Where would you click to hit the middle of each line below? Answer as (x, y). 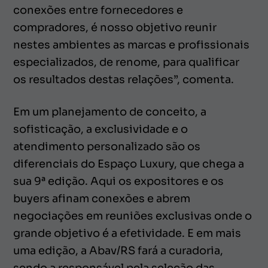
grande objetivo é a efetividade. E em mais (127, 234)
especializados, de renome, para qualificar (126, 63)
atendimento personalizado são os (107, 147)
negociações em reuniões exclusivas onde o (133, 216)
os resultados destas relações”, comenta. (124, 80)
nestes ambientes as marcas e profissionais (131, 45)
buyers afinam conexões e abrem (102, 199)
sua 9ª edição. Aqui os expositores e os (118, 182)
